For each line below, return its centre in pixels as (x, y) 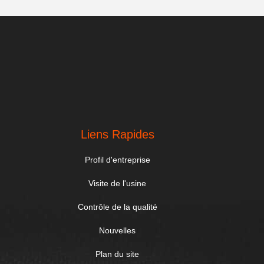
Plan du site (118, 254)
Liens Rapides (117, 134)
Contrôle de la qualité (117, 207)
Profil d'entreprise (117, 160)
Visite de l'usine (118, 183)
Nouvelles (118, 230)
